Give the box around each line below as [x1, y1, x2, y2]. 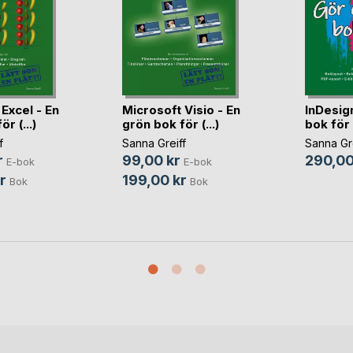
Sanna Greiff [121, 136, 186, 150]
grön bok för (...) [121, 117, 219, 132]
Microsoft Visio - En [121, 102, 240, 118]
